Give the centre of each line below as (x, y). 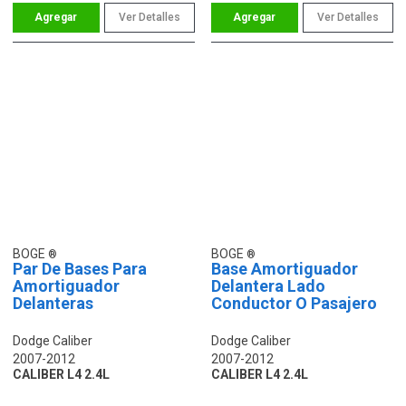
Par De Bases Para (80, 268)
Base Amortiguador (285, 268)
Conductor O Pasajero (294, 303)
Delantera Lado (268, 285)
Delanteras (53, 303)
